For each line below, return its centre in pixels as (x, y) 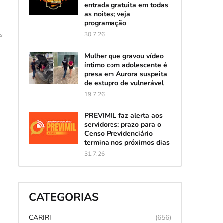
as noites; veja (107, 14)
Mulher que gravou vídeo (124, 56)
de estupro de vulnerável (124, 83)
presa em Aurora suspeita (125, 74)
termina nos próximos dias (127, 142)
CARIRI (40, 217)
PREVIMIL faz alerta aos (123, 115)
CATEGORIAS (63, 197)
